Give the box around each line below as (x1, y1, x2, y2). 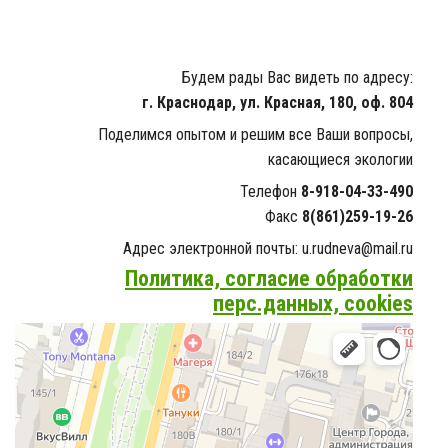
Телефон (240, 182, 301, 201)
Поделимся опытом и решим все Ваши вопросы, (98, 125, 413, 144)
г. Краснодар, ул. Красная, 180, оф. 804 (142, 93, 413, 112)
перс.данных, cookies (213, 291, 413, 316)
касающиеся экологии (268, 150, 413, 169)
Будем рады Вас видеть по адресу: (182, 68, 413, 87)
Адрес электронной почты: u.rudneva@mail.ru (123, 239, 413, 258)
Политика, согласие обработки (125, 266, 413, 291)
